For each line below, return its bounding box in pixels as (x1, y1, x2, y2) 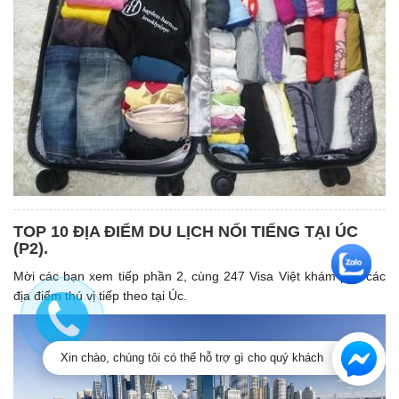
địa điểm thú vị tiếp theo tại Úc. (13, 288, 187, 303)
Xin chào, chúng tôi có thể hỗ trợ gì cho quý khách (61, 351, 323, 364)
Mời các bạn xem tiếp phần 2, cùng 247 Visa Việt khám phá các (13, 268, 386, 283)
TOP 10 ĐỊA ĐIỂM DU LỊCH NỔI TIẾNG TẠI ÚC (13, 222, 358, 240)
